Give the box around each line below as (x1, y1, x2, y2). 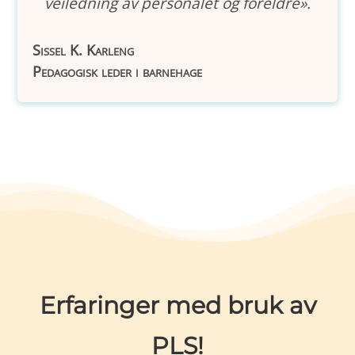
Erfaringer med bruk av (39, 291, 316, 320)
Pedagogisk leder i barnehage (32, 62, 203, 81)
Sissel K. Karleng (32, 40, 135, 59)
